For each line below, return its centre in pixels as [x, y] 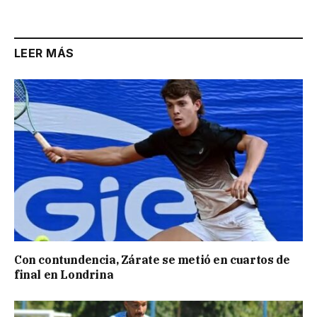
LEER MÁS [44, 53]
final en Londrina [64, 275]
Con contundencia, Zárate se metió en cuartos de [152, 260]
